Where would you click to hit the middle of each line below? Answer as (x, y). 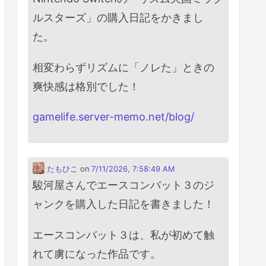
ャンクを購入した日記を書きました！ (123, 204)
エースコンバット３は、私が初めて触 (123, 235)
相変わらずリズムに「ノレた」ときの (123, 67)
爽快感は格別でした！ (86, 86)
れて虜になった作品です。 (97, 254)
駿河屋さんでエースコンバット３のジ (123, 185)
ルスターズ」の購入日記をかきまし (118, 17)
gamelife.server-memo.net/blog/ (113, 117)
